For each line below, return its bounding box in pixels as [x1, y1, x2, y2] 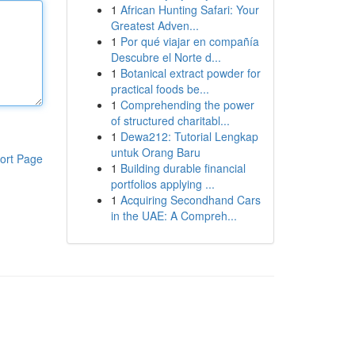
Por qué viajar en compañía [120, 33, 259, 49]
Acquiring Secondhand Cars [120, 192, 261, 208]
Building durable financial [120, 160, 246, 176]
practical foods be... [110, 81, 209, 97]
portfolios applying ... [110, 176, 215, 192]
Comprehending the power [120, 97, 254, 113]
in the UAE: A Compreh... [110, 208, 237, 223]
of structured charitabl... [110, 113, 230, 128]
